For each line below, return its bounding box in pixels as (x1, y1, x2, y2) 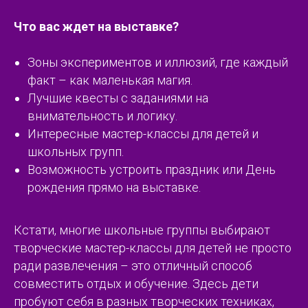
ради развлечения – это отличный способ (14, 258, 252, 273)
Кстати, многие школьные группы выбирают (14, 222, 270, 237)
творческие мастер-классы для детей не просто (14, 240, 291, 255)
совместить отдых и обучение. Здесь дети (14, 276, 258, 291)
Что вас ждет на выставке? (14, 19, 179, 34)
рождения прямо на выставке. (27, 179, 201, 195)
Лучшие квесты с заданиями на (27, 90, 208, 105)
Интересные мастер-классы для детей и (27, 126, 258, 141)
